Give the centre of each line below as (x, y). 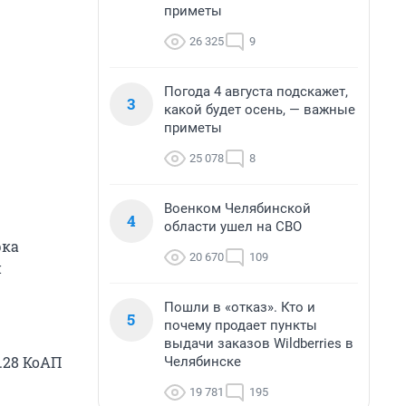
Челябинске (203, 362)
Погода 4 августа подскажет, (256, 92)
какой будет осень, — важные (260, 110)
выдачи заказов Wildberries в (259, 343)
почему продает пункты (241, 325)
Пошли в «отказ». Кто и (240, 307)
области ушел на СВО (233, 227)
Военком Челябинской (237, 208)
